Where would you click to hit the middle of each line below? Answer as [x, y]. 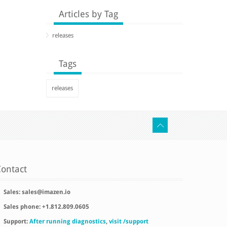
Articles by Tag [88, 14]
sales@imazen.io [46, 192]
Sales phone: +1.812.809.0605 [46, 207]
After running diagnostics [68, 221]
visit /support [129, 221]
